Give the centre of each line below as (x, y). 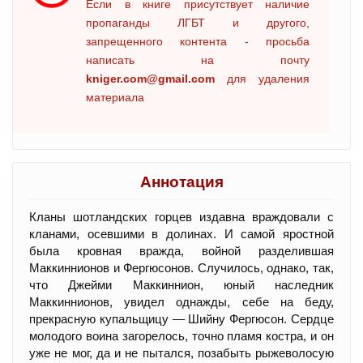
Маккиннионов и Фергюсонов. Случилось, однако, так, (181, 267)
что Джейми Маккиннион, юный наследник (181, 284)
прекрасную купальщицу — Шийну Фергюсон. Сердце (181, 318)
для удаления (262, 78)
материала (115, 97)
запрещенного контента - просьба (198, 41)
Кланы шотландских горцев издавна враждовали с (181, 216)
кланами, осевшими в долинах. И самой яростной (181, 233)
